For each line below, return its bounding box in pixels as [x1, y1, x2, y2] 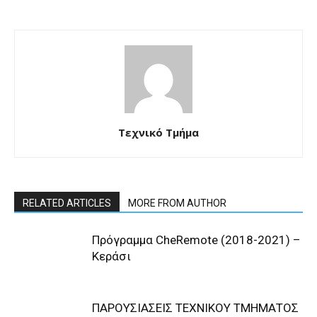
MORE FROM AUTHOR [128, 197, 226, 209]
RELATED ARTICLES [23, 197, 111, 209]
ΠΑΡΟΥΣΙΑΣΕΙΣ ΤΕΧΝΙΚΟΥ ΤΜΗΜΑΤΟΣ [92, 301, 299, 315]
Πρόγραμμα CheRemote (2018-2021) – [92, 233, 301, 247]
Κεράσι [92, 249, 131, 263]
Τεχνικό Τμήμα [118, 125, 199, 139]
